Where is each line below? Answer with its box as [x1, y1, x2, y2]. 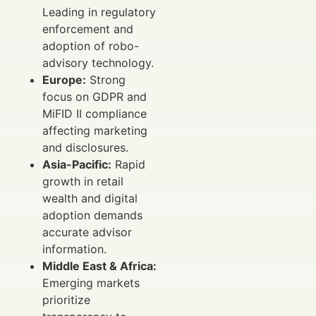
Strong [86, 72, 126, 87]
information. [42, 241, 107, 256]
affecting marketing [42, 123, 147, 138]
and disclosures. [42, 140, 128, 154]
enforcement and [42, 21, 133, 36]
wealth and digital [42, 190, 138, 205]
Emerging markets [42, 275, 140, 290]
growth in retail [42, 174, 123, 188]
